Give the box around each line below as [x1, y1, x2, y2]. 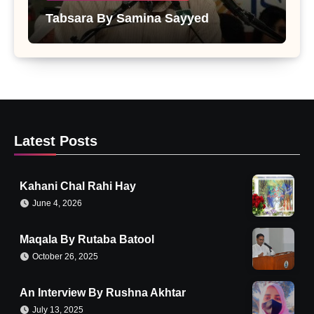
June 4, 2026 [32, 198, 82, 208]
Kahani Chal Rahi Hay [20, 179, 136, 192]
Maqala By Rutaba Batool [20, 233, 154, 245]
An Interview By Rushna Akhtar [20, 286, 186, 299]
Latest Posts [14, 133, 97, 149]
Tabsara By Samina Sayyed [46, 11, 209, 26]
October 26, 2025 [32, 251, 98, 261]
